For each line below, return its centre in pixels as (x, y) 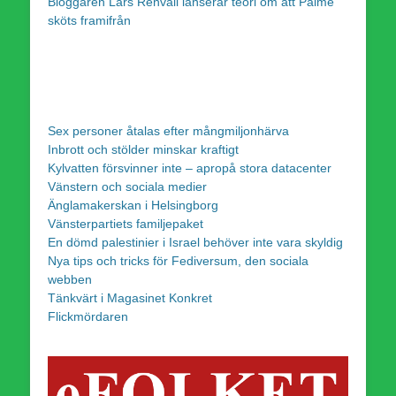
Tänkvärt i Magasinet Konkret (130, 297)
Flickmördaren (88, 316)
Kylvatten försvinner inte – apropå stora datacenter (190, 168)
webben (70, 279)
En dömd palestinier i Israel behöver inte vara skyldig (195, 242)
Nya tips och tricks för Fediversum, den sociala (178, 260)
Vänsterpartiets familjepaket (126, 223)
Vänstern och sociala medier (127, 186)
